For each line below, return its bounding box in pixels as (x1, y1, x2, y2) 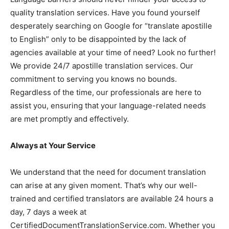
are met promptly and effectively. (10, 114, 129, 124)
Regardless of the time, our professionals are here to (10, 87, 201, 97)
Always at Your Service (10, 141, 96, 150)
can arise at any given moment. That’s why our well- (10, 180, 197, 190)
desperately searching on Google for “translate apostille (10, 21, 212, 31)
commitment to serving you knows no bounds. (10, 74, 177, 84)
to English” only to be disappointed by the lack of (10, 34, 186, 44)
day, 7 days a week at (10, 207, 86, 217)
